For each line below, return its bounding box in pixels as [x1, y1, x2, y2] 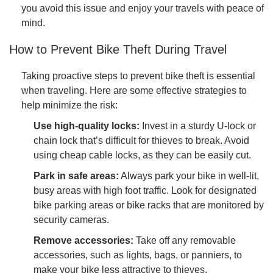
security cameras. [34, 214, 109, 225]
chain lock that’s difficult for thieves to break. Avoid [34, 135, 249, 146]
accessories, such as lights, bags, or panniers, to [34, 250, 242, 260]
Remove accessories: [34, 235, 133, 246]
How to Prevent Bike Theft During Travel [9, 43, 227, 57]
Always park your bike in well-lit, [119, 171, 259, 181]
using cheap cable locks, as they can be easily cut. [34, 150, 251, 160]
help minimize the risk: [21, 100, 118, 110]
